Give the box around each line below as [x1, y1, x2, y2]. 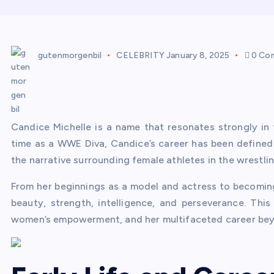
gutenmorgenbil [38, 50, 102, 61]
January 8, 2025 [166, 50, 230, 61]
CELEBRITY [116, 50, 165, 61]
